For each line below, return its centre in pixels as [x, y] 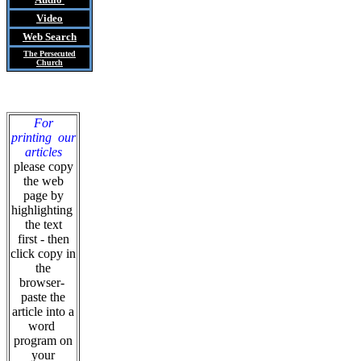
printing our [43, 137]
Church [50, 62]
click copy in [43, 253]
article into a [43, 311]
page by [43, 195]
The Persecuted [50, 54]
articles [43, 152]
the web [43, 181]
